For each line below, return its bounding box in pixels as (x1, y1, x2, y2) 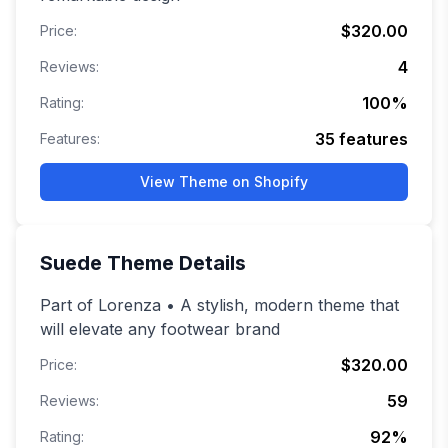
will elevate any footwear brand (40, 319, 280, 340)
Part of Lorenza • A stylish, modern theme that (40, 295, 399, 316)
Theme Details (102, 251, 246, 276)
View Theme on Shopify (140, 173, 308, 191)
